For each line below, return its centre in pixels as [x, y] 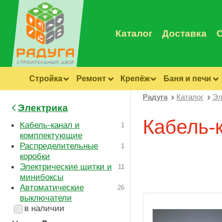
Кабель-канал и [50, 125]
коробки [35, 156]
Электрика [43, 108]
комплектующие [51, 136]
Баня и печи [188, 78]
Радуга [155, 97]
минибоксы [42, 177]
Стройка [46, 78]
